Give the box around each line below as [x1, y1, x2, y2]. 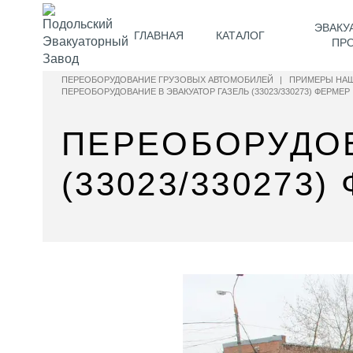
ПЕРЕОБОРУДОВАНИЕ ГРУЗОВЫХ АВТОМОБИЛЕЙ [61, 74, 273, 84]
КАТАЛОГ [215, 29, 265, 42]
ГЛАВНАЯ [134, 29, 184, 42]
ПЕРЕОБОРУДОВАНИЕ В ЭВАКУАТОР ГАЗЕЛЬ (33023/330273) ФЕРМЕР [61, 86, 350, 96]
